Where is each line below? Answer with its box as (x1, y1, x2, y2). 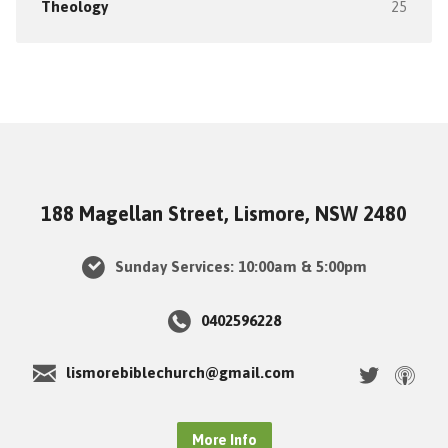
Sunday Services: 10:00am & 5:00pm (110, 257, 367, 275)
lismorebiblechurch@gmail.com (66, 363, 295, 381)
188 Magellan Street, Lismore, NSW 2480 (41, 202, 407, 225)
